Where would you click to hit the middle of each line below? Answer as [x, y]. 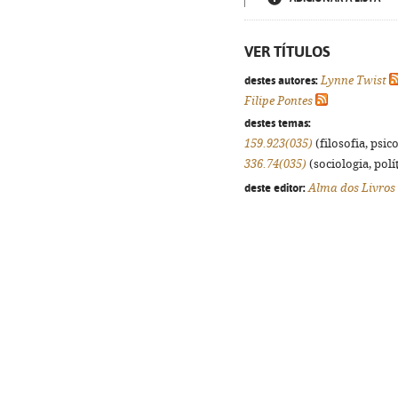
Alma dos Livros [352, 188]
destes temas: [278, 123]
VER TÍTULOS [287, 52]
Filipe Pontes [279, 101]
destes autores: [281, 80]
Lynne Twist [354, 80]
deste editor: [275, 187]
